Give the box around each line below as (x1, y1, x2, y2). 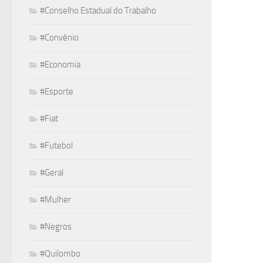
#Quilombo (40, 248, 80, 259)
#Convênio (40, 32, 79, 43)
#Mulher (40, 194, 71, 205)
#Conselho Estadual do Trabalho (40, 5, 156, 16)
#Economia (40, 59, 80, 70)
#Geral (40, 167, 63, 178)
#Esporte (40, 86, 73, 97)
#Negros (40, 221, 72, 232)
